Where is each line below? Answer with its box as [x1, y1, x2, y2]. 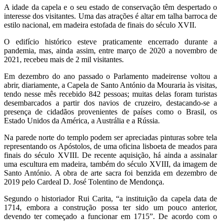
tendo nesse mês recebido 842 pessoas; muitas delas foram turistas [4, 89, 217, 98]
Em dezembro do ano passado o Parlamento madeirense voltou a [4, 72, 217, 80]
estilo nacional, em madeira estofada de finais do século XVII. [4, 20, 196, 29]
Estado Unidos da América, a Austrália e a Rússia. [4, 116, 160, 125]
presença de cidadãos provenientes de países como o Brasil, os [4, 107, 217, 116]
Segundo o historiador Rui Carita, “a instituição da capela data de [4, 194, 217, 203]
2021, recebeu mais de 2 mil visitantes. [4, 55, 124, 64]
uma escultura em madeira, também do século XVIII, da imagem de [4, 159, 217, 168]
